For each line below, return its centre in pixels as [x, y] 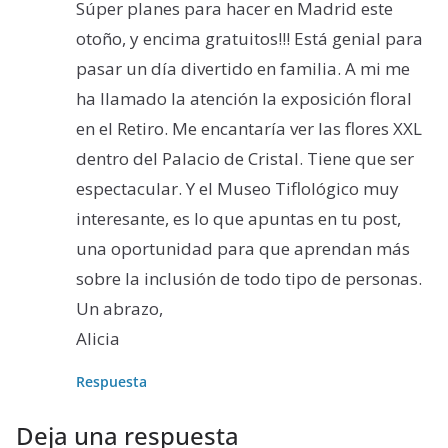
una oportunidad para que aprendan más [243, 249]
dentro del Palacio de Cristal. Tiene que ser [245, 159]
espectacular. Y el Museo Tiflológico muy [237, 189]
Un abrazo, [119, 309]
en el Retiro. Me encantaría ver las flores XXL [249, 129]
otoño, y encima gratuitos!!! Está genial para [249, 39]
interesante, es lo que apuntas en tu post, [238, 219]
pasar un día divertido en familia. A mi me [243, 69]
